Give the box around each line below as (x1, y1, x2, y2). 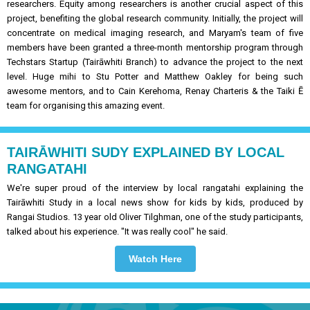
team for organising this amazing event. (7, 100, 165, 111)
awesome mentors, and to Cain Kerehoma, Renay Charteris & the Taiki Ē (7, 86, 303, 96)
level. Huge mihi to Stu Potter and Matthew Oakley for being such (7, 71, 303, 82)
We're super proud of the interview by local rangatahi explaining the (7, 183, 303, 193)
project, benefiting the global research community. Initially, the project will (7, 13, 303, 24)
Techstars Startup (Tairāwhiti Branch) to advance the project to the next (7, 57, 303, 67)
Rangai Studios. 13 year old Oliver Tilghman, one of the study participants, (7, 212, 303, 222)
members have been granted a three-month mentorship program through (7, 42, 303, 53)
